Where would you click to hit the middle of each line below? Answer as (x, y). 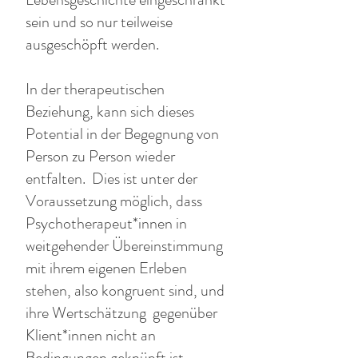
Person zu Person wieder (100, 156)
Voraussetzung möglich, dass (114, 201)
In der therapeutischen (95, 89)
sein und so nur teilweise (99, 22)
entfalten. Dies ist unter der (111, 179)
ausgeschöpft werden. (92, 44)
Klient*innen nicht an (91, 335)
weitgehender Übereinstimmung (124, 246)
